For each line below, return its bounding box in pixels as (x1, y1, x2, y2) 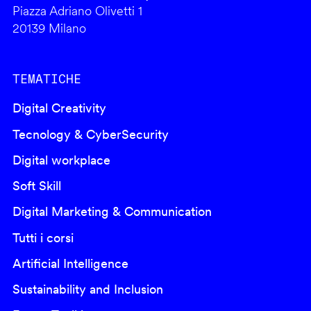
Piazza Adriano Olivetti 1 (12, 3, 146, 19)
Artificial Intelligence (12, 255, 128, 271)
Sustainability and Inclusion (12, 280, 163, 297)
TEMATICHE (12, 71, 81, 87)
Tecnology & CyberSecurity (12, 126, 169, 142)
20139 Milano (12, 20, 86, 37)
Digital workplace (12, 151, 110, 168)
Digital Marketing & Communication (12, 203, 212, 220)
